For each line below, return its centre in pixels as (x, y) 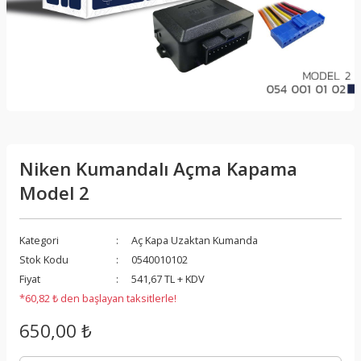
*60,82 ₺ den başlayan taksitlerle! (98, 298)
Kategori (39, 240)
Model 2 (54, 193)
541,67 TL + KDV (168, 278)
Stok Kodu (44, 259)
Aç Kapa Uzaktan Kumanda (195, 240)
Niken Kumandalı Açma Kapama (158, 168)
